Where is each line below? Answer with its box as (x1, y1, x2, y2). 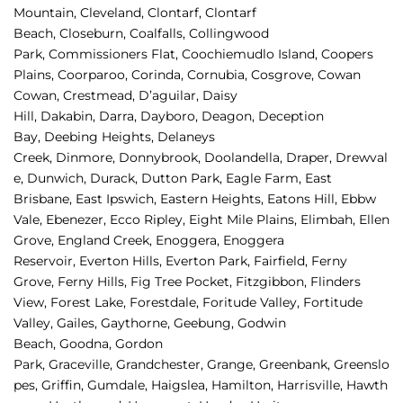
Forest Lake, (50, 294, 130, 311)
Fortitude (303, 294, 363, 311)
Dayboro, (140, 108, 201, 125)
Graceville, (49, 356, 116, 373)
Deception (258, 108, 324, 125)
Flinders (310, 273, 361, 291)
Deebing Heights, (44, 129, 157, 146)
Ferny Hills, (58, 273, 130, 291)
